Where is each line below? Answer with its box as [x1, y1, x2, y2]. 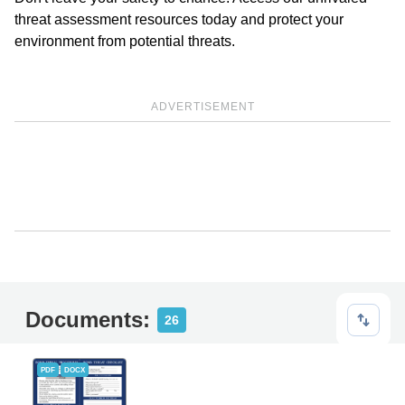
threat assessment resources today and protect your [14, 12, 344, 27]
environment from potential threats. [14, 33, 235, 49]
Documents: [25, 307, 150, 332]
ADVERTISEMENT [150, 100, 255, 113]
